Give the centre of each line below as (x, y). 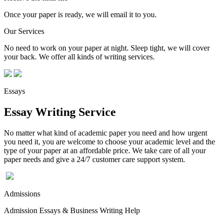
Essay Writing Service (60, 112)
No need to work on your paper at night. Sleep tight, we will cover (107, 48)
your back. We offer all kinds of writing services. (79, 56)
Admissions (22, 193)
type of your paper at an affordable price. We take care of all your (105, 150)
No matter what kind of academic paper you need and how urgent (106, 133)
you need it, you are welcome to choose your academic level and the (110, 141)
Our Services (24, 31)
